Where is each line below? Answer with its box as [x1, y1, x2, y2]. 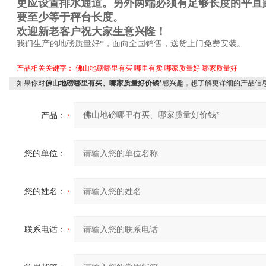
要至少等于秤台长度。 [17, 11, 123, 23]
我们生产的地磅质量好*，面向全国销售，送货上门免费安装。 [17, 39, 245, 48]
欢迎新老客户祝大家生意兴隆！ [17, 26, 166, 37]
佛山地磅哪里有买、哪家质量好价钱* [45, 79, 162, 87]
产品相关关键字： [17, 64, 75, 72]
